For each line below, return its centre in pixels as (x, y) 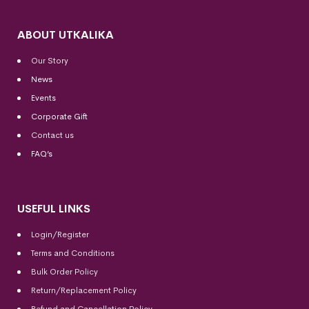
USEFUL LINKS (54, 208)
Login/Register (60, 234)
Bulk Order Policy (64, 271)
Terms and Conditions (73, 253)
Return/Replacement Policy (84, 290)
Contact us (52, 135)
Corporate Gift (59, 116)
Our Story (50, 60)
